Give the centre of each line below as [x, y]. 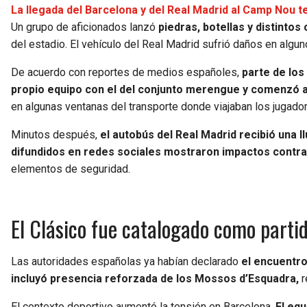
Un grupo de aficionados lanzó [85, 27]
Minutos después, [56, 134]
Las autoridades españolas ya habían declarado [126, 261]
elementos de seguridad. [71, 169]
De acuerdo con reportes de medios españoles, [126, 72]
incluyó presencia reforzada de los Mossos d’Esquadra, [156, 278]
